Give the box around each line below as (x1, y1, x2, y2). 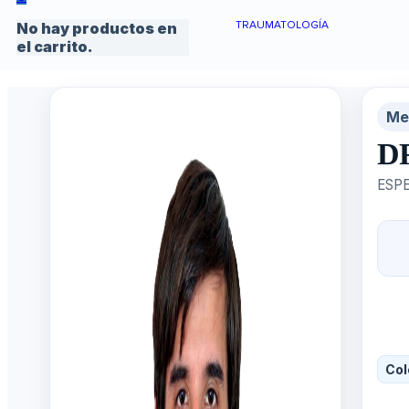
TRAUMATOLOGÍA (236, 18, 329, 33)
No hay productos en (16, 19, 177, 37)
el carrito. (16, 37, 93, 56)
